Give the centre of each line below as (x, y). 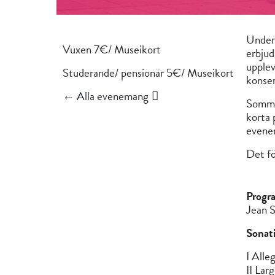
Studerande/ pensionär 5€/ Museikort (148, 72)
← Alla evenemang (106, 96)
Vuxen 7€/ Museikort (112, 49)
